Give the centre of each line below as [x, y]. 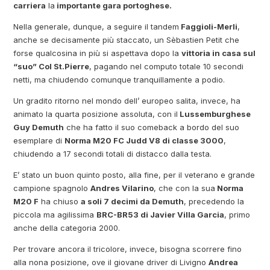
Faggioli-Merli [209, 26]
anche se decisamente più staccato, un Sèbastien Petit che [127, 39]
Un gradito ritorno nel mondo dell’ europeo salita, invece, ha [127, 100]
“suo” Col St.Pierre [52, 66]
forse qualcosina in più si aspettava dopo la [98, 53]
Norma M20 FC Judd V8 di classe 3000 [144, 140]
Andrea [224, 262]
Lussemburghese [215, 114]
